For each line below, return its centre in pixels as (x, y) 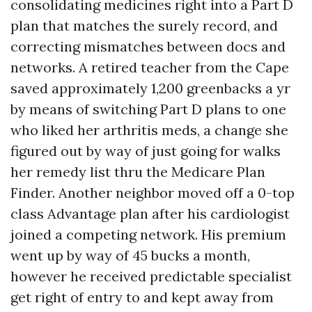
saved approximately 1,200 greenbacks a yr (150, 88)
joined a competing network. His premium (148, 234)
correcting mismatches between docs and (148, 46)
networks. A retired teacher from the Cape (150, 67)
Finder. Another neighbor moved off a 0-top (153, 193)
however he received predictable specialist (151, 276)
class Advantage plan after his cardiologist (150, 213)
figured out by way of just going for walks (146, 151)
